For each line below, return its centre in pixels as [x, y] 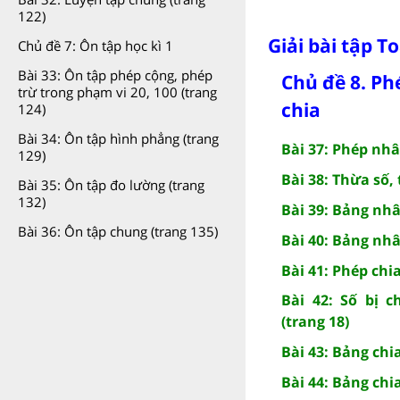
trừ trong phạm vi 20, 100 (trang [117, 92]
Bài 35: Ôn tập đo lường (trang [111, 185]
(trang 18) [315, 321]
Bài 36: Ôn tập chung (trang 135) [118, 231]
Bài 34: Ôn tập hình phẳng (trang [118, 138]
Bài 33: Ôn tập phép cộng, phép [115, 75]
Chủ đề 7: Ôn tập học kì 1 [96, 46]
